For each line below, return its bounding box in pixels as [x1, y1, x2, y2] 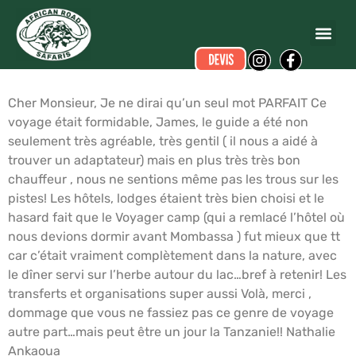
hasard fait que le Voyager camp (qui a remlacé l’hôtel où [8, 210, 345, 225]
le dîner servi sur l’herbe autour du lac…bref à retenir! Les [8, 267, 346, 282]
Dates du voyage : [16, 52, 126, 68]
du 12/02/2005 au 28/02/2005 [126, 52, 315, 68]
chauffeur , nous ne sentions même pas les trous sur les [8, 172, 339, 187]
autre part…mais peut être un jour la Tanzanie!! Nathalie [8, 324, 335, 339]
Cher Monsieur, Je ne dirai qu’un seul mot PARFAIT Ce [8, 95, 327, 110]
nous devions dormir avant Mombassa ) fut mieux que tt [8, 229, 340, 244]
